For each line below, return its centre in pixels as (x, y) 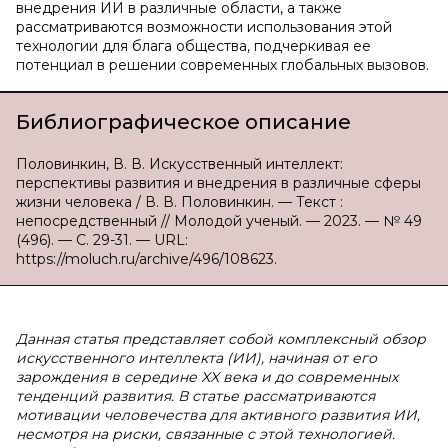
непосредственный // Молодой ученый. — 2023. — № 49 (219, 221)
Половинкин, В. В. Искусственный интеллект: (179, 164)
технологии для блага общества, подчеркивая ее (193, 46)
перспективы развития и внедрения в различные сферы (218, 183)
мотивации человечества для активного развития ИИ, (218, 415)
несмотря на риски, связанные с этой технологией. (205, 434)
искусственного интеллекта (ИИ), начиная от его (196, 358)
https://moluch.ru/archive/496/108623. (146, 259)
